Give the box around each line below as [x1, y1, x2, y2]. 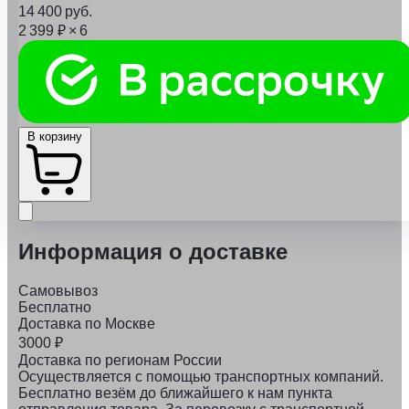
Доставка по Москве [18, 316, 155, 332]
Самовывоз [18, 283, 98, 299]
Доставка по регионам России [18, 352, 222, 369]
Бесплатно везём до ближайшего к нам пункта [18, 385, 332, 402]
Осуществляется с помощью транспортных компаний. [18, 369, 383, 385]
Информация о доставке [18, 239, 288, 265]
